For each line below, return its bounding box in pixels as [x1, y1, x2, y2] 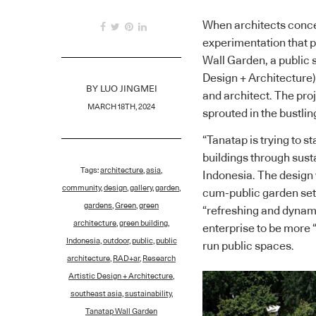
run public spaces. [202, 240, 294, 252]
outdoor [102, 237, 129, 245]
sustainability [124, 290, 171, 298]
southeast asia [70, 290, 122, 298]
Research [142, 255, 176, 263]
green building [119, 219, 168, 228]
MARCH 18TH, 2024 [87, 103, 155, 111]
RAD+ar [113, 255, 140, 263]
